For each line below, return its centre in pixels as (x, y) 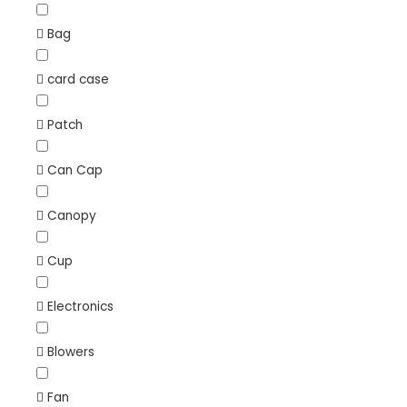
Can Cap (75, 170)
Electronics (80, 306)
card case (78, 79)
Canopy (72, 215)
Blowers (71, 352)
